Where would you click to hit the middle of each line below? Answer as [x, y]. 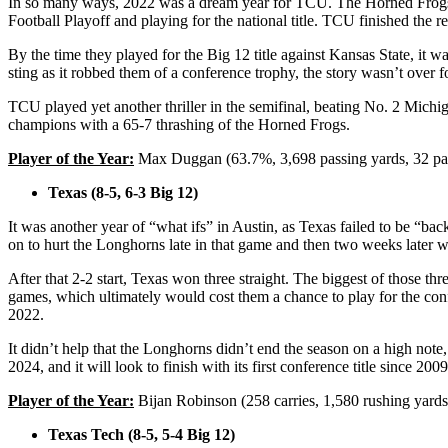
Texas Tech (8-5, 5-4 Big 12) [141, 434]
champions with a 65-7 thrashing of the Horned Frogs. [181, 124]
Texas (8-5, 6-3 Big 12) [123, 192]
